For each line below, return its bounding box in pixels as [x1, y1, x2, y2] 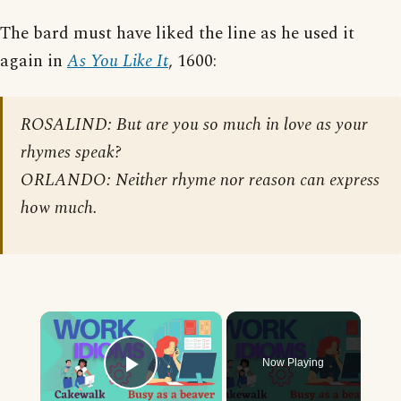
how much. [21, 195, 98, 222]
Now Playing [262, 356, 325, 370]
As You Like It [67, 48, 168, 75]
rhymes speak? [21, 140, 122, 166]
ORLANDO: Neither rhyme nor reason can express [21, 167, 380, 194]
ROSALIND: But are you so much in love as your [21, 112, 368, 139]
